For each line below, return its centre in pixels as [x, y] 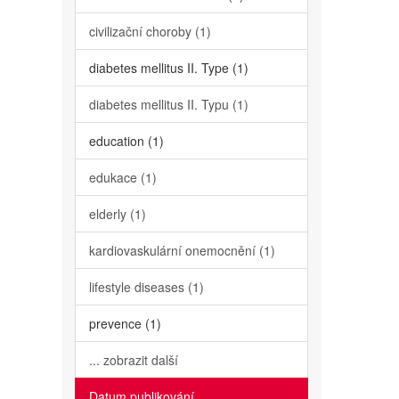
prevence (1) [125, 323]
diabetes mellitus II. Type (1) [168, 68]
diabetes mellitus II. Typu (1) [168, 104]
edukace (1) [122, 177]
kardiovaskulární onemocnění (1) [182, 250]
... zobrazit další [133, 360]
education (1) [126, 141]
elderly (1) [117, 214]
